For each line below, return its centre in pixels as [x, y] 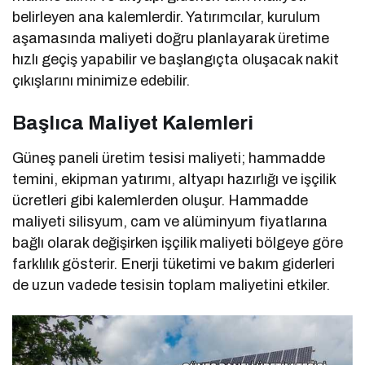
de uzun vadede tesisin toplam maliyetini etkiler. [172, 286]
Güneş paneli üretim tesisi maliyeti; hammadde [169, 158]
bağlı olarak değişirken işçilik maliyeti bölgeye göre [178, 243]
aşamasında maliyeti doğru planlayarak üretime [171, 39]
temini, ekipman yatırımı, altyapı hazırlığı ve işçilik [174, 180]
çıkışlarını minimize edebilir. [101, 81]
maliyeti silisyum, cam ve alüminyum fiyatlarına [170, 222]
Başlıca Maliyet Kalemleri [133, 123]
